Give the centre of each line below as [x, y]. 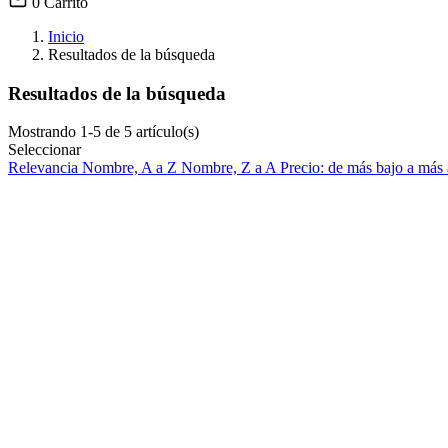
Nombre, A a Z [131, 168]
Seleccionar [44, 150]
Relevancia [45, 168]
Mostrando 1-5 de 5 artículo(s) [103, 132]
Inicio [66, 36]
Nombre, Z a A [230, 168]
